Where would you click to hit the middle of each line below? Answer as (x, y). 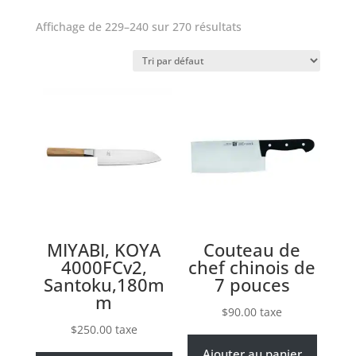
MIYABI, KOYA (104, 249)
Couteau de (252, 249)
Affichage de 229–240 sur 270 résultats (138, 26)
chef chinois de (252, 267)
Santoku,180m (104, 284)
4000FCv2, (104, 267)
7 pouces (252, 284)
